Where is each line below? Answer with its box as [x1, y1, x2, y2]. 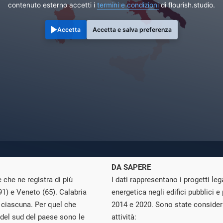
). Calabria [53, 188, 87, 197]
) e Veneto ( [6, 188, 45, 197]
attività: [111, 213, 136, 222]
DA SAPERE [111, 163, 151, 172]
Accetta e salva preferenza [93, 26, 172, 34]
